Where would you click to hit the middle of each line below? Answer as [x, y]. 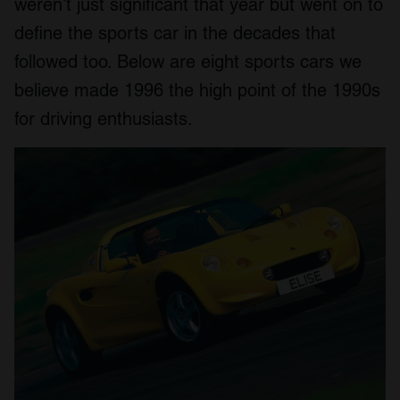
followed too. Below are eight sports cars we [188, 62]
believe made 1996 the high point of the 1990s [197, 91]
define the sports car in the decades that [175, 33]
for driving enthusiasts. [104, 119]
